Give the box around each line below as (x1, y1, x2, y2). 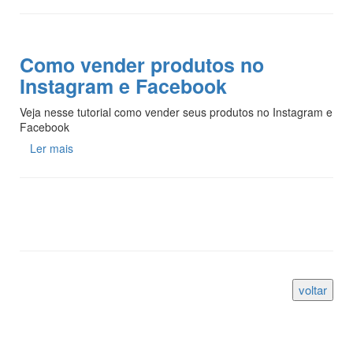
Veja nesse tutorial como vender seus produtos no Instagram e (20, 103, 333, 120)
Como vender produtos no (20, 50, 264, 79)
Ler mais (30, 139, 73, 156)
